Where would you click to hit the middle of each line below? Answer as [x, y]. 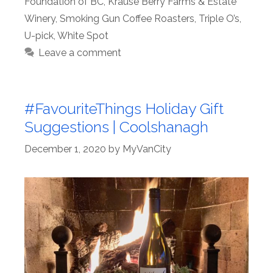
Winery [40, 19]
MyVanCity [147, 149]
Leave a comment [80, 53]
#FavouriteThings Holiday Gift [124, 109]
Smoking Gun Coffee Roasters [127, 19]
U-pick [39, 36]
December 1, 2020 [65, 149]
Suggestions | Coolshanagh [116, 127]
